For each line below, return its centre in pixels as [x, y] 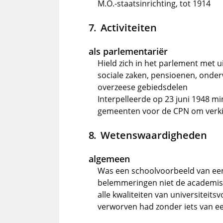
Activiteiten [128, 27]
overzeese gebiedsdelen [143, 87]
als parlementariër [128, 51]
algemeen [109, 159]
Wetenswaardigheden [154, 135]
